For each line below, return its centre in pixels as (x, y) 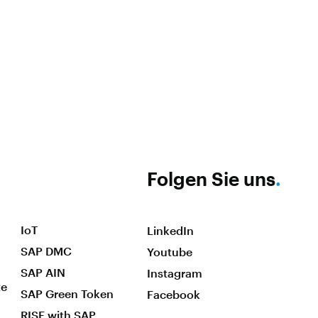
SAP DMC (46, 251)
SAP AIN (43, 272)
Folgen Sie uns (212, 178)
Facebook (174, 294)
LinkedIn (171, 230)
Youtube (170, 251)
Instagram (175, 273)
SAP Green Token (67, 293)
